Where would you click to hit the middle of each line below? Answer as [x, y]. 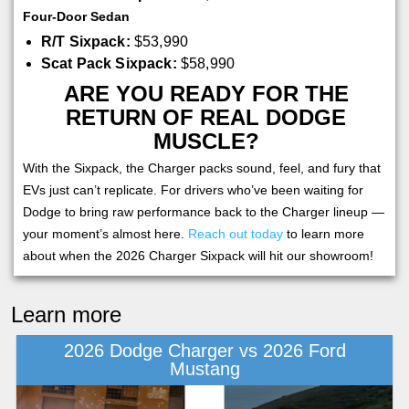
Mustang [204, 369]
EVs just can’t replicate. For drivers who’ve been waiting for [193, 189]
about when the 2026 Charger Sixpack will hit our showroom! [198, 255]
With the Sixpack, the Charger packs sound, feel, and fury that [202, 168]
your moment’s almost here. [105, 233]
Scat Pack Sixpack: [109, 63]
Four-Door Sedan [76, 16]
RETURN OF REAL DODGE [206, 117]
